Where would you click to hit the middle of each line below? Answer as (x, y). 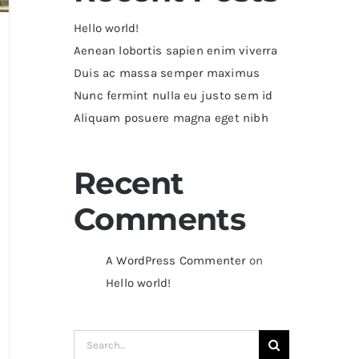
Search (92, 340)
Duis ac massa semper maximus (167, 73)
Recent (129, 183)
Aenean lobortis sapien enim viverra (175, 50)
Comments (159, 219)
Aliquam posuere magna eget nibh (171, 117)
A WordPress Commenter (175, 260)
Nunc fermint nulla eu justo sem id (173, 95)
